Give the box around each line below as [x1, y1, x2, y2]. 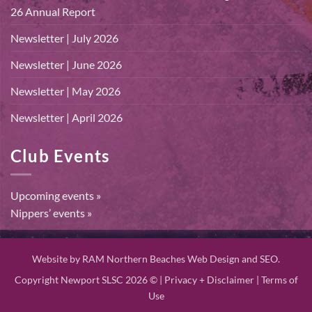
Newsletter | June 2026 [10, 57, 122, 71]
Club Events [10, 145, 110, 166]
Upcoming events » [10, 189, 101, 203]
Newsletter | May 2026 [10, 84, 120, 97]
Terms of [260, 274, 298, 286]
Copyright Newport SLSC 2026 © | [14, 274, 164, 286]
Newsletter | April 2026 [10, 110, 123, 124]
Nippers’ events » [10, 206, 92, 220]
